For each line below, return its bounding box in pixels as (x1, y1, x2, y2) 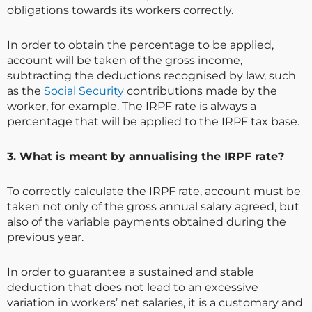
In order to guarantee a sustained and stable (7, 265, 254, 279)
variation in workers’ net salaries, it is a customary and (7, 296, 303, 310)
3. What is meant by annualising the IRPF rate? (7, 150, 284, 164)
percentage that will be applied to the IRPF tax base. (7, 115, 299, 129)
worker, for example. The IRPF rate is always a (7, 100, 256, 114)
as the (7, 84, 44, 98)
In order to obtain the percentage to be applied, (7, 38, 274, 52)
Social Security (44, 84, 124, 98)
